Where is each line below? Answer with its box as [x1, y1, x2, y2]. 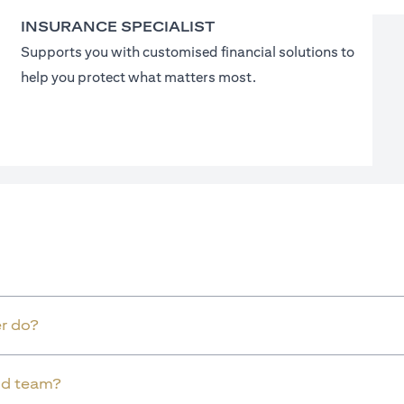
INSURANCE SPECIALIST [20, 18, 215, 35]
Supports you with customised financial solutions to [20, 43, 354, 60]
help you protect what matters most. [20, 69, 256, 86]
